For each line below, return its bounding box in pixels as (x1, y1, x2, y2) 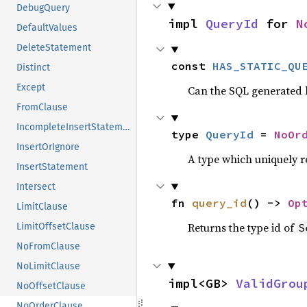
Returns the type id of (187, 220, 297, 235)
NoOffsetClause (16, 280, 86, 293)
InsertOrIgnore (16, 141, 79, 153)
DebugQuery (16, 2, 70, 14)
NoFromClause (16, 241, 80, 253)
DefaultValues (16, 22, 77, 34)
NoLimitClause (16, 260, 80, 273)
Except (16, 82, 45, 94)
